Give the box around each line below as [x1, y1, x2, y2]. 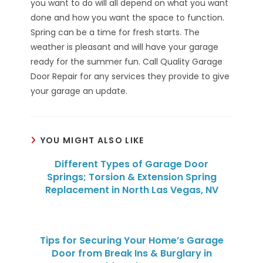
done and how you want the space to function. [31, 12, 225, 24]
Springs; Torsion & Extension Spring [46, 170, 217, 184]
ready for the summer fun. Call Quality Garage [31, 56, 223, 68]
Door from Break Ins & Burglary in [51, 247, 212, 261]
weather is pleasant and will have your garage [31, 41, 219, 53]
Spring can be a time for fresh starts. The [31, 26, 200, 39]
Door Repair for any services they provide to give [31, 70, 230, 83]
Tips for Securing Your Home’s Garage [39, 234, 224, 248]
